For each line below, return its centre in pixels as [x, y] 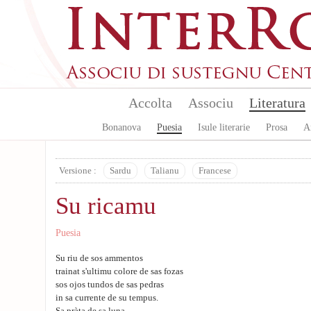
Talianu [165, 171]
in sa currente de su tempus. [107, 298]
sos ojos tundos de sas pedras [110, 285]
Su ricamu [106, 206]
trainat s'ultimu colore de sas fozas [119, 271]
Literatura [277, 103]
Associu [210, 103]
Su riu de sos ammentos [99, 258]
